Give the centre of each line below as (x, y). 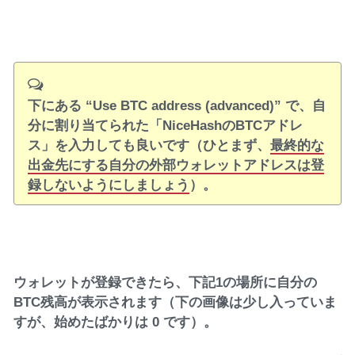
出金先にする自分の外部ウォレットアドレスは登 (176, 164)
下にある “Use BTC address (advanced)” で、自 (176, 105)
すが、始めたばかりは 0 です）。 (116, 322)
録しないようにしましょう (108, 184)
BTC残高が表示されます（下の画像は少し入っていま (176, 302)
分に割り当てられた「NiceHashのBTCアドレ (165, 125)
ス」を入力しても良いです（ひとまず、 (149, 145)
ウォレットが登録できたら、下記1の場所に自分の (166, 282)
